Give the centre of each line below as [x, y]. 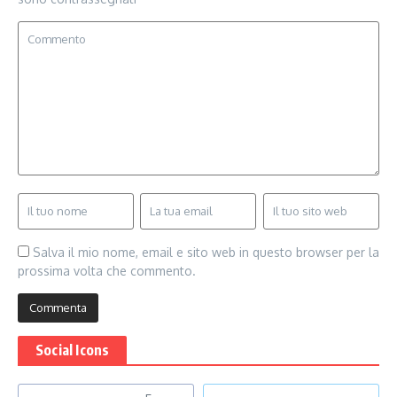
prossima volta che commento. [107, 270]
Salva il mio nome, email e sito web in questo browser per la [206, 252]
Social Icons [73, 350]
